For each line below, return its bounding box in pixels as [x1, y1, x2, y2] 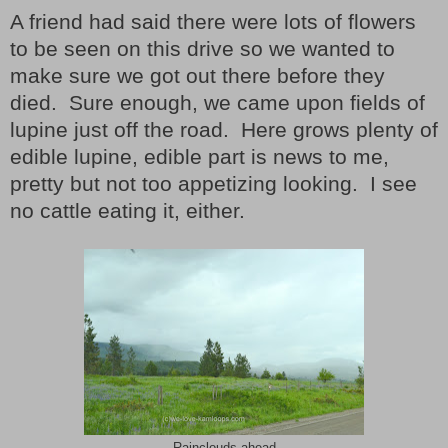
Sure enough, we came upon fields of [69, 91, 425, 116]
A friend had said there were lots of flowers [10, 10, 416, 35]
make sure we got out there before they [10, 64, 385, 89]
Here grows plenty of [241, 118, 438, 143]
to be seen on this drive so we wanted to [10, 37, 395, 62]
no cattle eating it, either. [10, 199, 245, 224]
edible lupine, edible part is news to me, [10, 145, 389, 170]
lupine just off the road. [10, 118, 229, 143]
